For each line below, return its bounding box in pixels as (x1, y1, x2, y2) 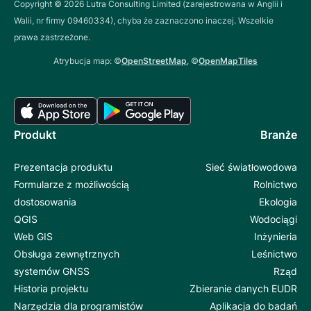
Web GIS (14, 230, 53, 243)
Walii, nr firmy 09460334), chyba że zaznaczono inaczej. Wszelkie (14, 15, 274, 26)
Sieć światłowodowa (205, 161, 297, 174)
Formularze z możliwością (14, 178, 129, 191)
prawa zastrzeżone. (14, 32, 90, 43)
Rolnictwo (253, 178, 297, 191)
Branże (260, 128, 297, 142)
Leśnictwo (251, 248, 297, 260)
